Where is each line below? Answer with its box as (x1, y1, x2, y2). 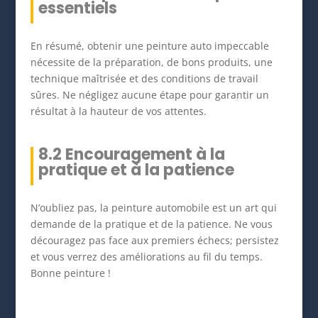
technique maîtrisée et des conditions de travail (30, 71, 258, 85)
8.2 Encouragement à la (38, 143, 225, 165)
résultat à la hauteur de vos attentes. (30, 104, 207, 118)
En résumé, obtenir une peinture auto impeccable (30, 38, 269, 53)
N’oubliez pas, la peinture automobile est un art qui (30, 200, 277, 214)
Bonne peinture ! (30, 265, 111, 280)
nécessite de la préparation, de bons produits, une (30, 55, 273, 69)
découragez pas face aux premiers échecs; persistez (30, 233, 279, 247)
